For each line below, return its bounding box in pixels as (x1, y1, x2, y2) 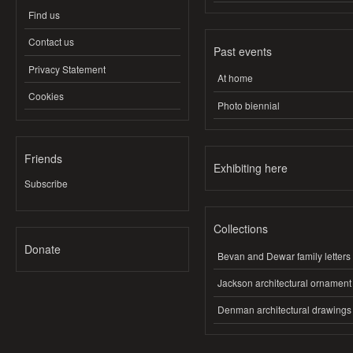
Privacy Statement (28, 61, 106, 76)
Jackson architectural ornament (217, 276, 351, 290)
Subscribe (24, 176, 68, 191)
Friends (24, 150, 62, 167)
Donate (24, 240, 61, 257)
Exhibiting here (214, 160, 288, 176)
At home (217, 71, 253, 85)
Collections (214, 221, 268, 237)
